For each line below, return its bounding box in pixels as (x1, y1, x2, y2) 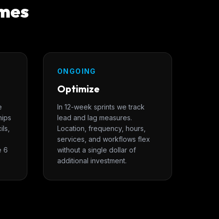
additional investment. (57, 156, 127, 165)
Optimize (57, 83, 100, 95)
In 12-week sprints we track (57, 103, 145, 111)
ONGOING (57, 67, 96, 75)
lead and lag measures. (57, 113, 132, 122)
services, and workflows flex (57, 135, 150, 143)
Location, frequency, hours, (57, 124, 146, 132)
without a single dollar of (57, 146, 136, 154)
